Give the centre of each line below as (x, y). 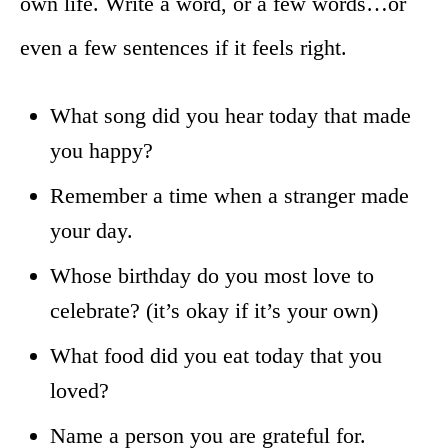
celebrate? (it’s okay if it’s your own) (214, 310)
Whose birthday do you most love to (212, 275)
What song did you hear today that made (230, 115)
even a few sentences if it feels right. (183, 47)
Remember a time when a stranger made (229, 195)
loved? (79, 390)
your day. (91, 230)
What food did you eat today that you (216, 355)
